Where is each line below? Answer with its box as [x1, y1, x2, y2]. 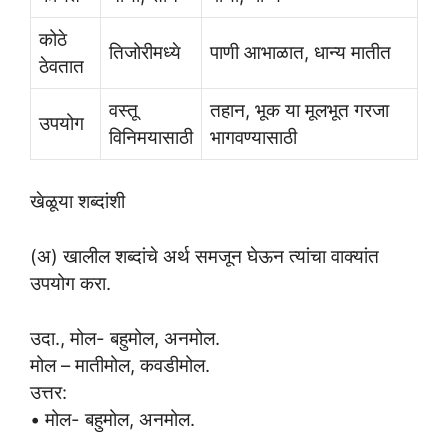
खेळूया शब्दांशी [30, 190, 125, 213]
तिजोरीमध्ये [109, 41, 181, 64]
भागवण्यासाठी [210, 126, 297, 149]
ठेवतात [39, 55, 84, 78]
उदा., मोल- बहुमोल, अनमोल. [30, 326, 220, 349]
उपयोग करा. [30, 271, 111, 294]
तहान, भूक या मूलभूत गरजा [210, 99, 389, 122]
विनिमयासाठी [109, 126, 193, 149]
